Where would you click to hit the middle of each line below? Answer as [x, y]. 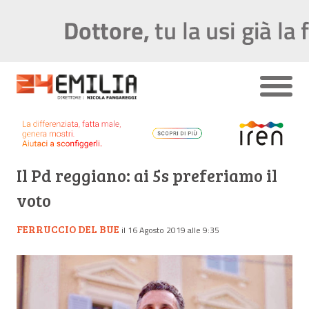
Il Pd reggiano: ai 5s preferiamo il [147, 175]
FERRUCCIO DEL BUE [68, 229]
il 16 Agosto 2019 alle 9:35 [170, 230]
